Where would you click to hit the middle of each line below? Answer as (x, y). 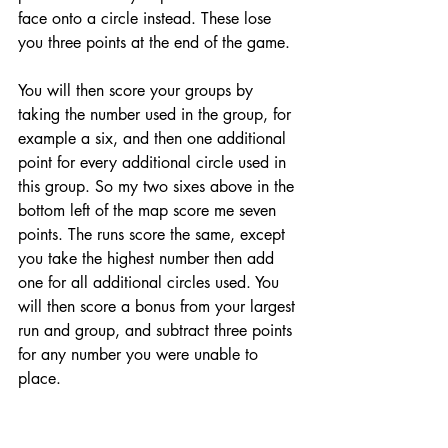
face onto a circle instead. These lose (147, 19)
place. (42, 379)
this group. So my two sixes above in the (158, 187)
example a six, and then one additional (154, 139)
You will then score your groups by (138, 91)
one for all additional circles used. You (151, 283)
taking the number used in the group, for (157, 115)
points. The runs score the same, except (154, 235)
